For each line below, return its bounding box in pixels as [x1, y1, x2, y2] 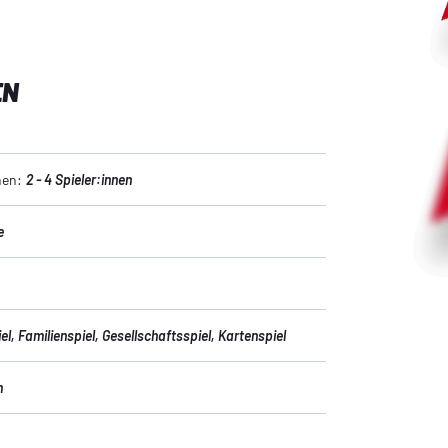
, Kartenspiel [211, 326, 286, 344]
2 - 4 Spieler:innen [26, 170, 132, 188]
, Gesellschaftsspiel [95, 326, 211, 344]
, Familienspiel [11, 326, 95, 344]
